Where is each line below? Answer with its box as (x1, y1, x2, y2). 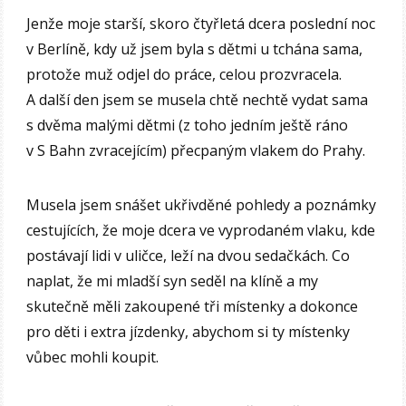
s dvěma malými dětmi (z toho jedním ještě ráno (26, 114, 349, 135)
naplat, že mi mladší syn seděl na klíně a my (26, 270, 319, 291)
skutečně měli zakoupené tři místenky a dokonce (26, 295, 359, 316)
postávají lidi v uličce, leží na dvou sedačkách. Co (26, 245, 351, 266)
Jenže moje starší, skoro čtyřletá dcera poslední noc (26, 13, 376, 34)
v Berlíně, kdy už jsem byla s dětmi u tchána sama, (26, 38, 363, 59)
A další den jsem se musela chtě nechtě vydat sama (26, 89, 369, 110)
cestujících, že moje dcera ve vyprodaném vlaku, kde (26, 219, 376, 240)
